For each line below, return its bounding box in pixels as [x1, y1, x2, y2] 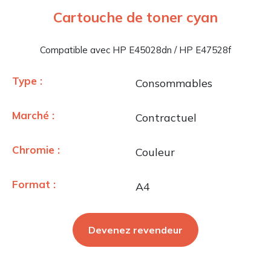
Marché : [12, 109, 54, 122]
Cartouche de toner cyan [53, 8, 218, 27]
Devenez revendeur [88, 224, 183, 237]
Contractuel [135, 111, 197, 125]
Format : [12, 178, 56, 191]
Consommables [135, 76, 212, 91]
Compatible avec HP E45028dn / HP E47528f [40, 44, 231, 56]
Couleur [135, 145, 175, 160]
